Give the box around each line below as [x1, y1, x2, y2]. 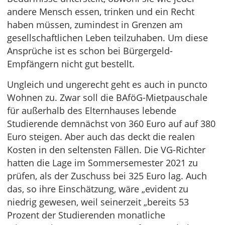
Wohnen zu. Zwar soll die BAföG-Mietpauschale [7, 91, 207, 104]
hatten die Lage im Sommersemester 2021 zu [7, 157, 198, 169]
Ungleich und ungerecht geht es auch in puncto [7, 78, 207, 91]
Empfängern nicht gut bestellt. [7, 58, 135, 70]
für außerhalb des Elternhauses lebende [7, 104, 176, 117]
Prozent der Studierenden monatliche [7, 209, 165, 221]
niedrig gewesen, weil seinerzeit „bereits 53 [7, 196, 189, 208]
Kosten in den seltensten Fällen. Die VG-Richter [7, 144, 205, 156]
